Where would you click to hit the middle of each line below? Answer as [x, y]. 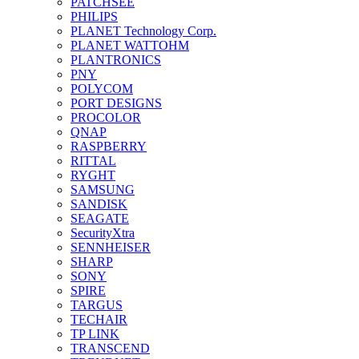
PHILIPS [94, 16]
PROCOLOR [106, 117]
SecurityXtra [103, 232]
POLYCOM [102, 88]
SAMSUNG [103, 189]
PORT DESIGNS [116, 103]
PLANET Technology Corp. [143, 30]
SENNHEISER [111, 247]
